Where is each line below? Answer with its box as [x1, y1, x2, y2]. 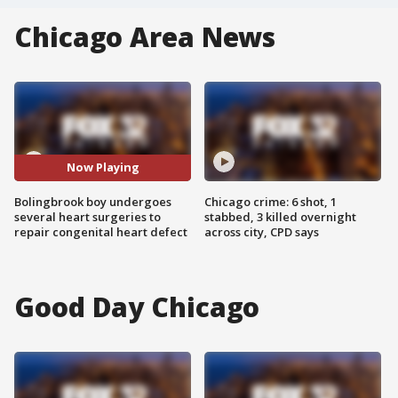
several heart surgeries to [14, 208, 161, 225]
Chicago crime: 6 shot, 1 [204, 193, 337, 210]
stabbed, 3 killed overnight [204, 208, 356, 225]
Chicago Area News [14, 19, 276, 55]
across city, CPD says [204, 223, 319, 240]
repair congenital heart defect [14, 223, 187, 240]
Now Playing [66, 159, 139, 176]
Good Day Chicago [14, 288, 260, 325]
